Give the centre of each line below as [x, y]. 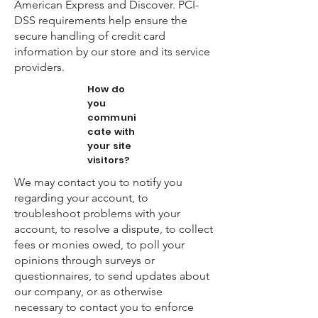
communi [111, 117]
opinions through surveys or [84, 260]
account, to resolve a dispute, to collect [114, 229]
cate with [111, 132]
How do [106, 89]
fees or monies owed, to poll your [99, 245]
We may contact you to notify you [98, 182]
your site [110, 146]
